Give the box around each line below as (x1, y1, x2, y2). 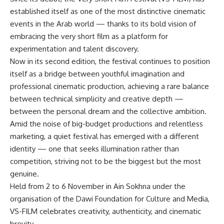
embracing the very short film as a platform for (10, 31, 168, 41)
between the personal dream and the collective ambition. (10, 106, 206, 116)
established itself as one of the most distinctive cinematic (10, 6, 205, 16)
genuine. (10, 168, 39, 178)
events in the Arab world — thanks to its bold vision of (10, 18, 196, 28)
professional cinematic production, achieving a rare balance (10, 81, 209, 91)
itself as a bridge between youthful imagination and (10, 68, 184, 78)
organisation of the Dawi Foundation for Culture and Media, (10, 193, 209, 203)
